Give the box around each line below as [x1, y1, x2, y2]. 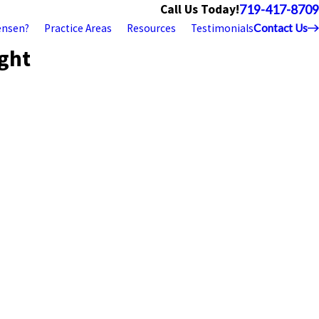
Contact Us [253, 21, 308, 34]
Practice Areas [44, 21, 113, 35]
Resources [127, 21, 177, 35]
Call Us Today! [160, 1, 239, 17]
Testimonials [191, 21, 254, 35]
